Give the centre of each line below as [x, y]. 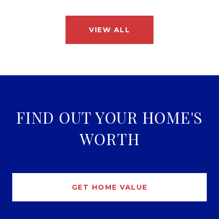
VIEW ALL [109, 30]
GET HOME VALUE [109, 187]
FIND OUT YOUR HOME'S [109, 117]
